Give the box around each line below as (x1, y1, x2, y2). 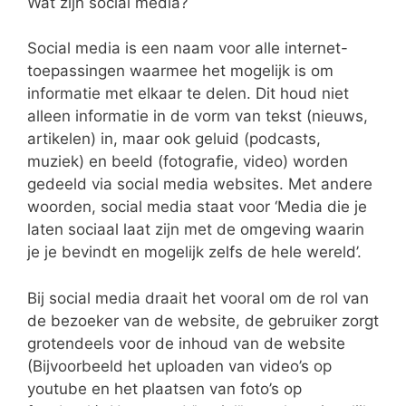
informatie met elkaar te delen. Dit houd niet (27, 84, 349, 103)
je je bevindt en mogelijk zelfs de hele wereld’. (27, 243, 362, 262)
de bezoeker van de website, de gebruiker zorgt (27, 311, 379, 330)
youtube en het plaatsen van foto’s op (27, 379, 302, 398)
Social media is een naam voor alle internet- (27, 39, 348, 58)
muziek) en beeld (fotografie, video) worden (27, 152, 348, 171)
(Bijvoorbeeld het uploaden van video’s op (27, 356, 332, 375)
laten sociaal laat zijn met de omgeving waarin (27, 220, 364, 239)
